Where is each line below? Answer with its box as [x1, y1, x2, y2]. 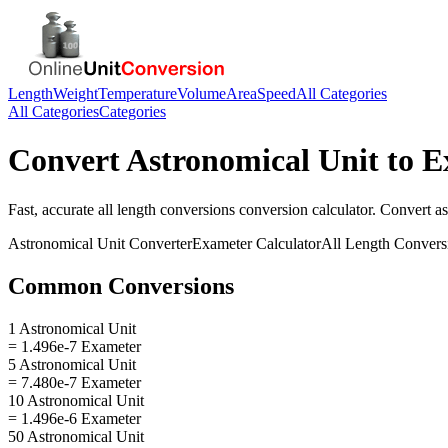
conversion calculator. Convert [235, 200, 435, 218]
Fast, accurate [8, 200, 98, 218]
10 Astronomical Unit [8, 391, 144, 409]
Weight [53, 85, 98, 102]
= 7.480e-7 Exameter [8, 373, 141, 391]
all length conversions [98, 200, 235, 218]
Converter [125, 234, 192, 252]
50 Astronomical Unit [8, 427, 144, 445]
